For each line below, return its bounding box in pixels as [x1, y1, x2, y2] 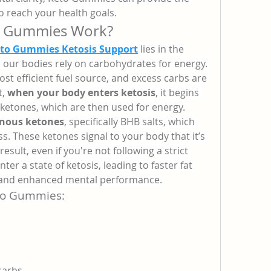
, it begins [155, 86, 199, 99]
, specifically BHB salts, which [64, 115, 195, 128]
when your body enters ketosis [7, 86, 155, 99]
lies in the [138, 42, 184, 56]
